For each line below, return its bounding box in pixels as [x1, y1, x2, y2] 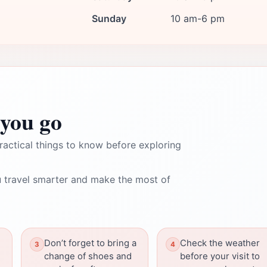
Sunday [92, 13, 126, 24]
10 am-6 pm [170, 13, 225, 24]
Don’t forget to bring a [44, 238, 136, 249]
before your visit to [180, 251, 260, 262]
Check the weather [180, 238, 260, 249]
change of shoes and [44, 251, 132, 262]
